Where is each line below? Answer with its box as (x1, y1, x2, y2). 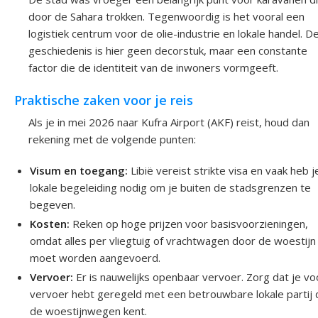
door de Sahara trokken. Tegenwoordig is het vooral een (28, 9, 305, 24)
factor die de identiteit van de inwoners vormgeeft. (28, 60, 278, 75)
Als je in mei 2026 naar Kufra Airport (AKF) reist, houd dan (28, 114, 309, 129)
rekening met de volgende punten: (28, 131, 196, 146)
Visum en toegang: (30, 163, 128, 177)
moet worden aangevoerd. (30, 250, 161, 265)
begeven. (30, 197, 76, 212)
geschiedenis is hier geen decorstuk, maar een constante (28, 43, 307, 58)
